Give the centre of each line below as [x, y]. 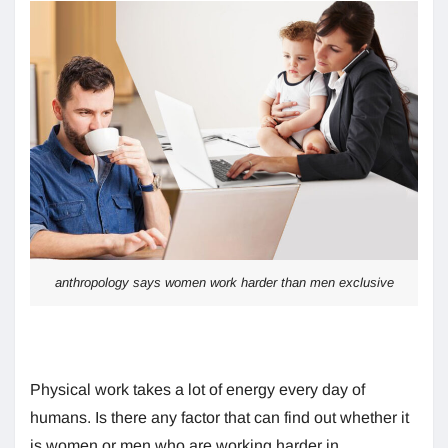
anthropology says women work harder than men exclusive [224, 282]
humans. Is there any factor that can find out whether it [219, 417]
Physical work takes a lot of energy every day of [197, 389]
